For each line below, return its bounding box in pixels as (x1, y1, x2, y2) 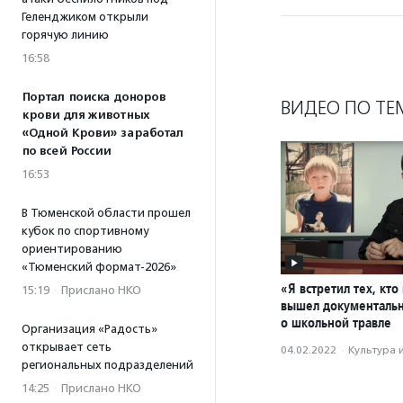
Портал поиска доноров (22, 90, 166, 104)
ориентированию (22, 242, 122, 255)
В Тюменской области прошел (22, 206, 191, 219)
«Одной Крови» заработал (22, 126, 184, 140)
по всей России (22, 144, 111, 158)
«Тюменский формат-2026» (22, 260, 176, 273)
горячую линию (22, 28, 109, 41)
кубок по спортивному (22, 224, 148, 237)
